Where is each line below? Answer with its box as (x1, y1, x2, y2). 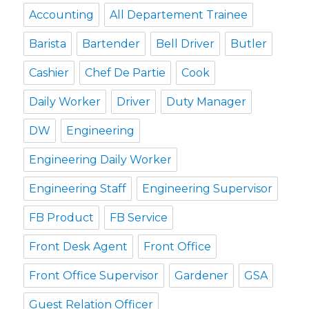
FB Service (110, 210, 168, 224)
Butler (230, 37, 268, 50)
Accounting (29, 8, 94, 21)
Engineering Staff (29, 181, 127, 195)
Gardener (175, 268, 229, 282)
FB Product (29, 210, 94, 224)
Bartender (82, 37, 141, 50)
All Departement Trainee (110, 8, 248, 21)
